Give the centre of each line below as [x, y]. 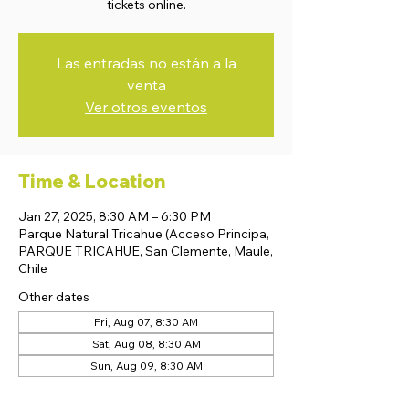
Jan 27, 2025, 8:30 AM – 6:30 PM [115, 216]
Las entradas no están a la [146, 63]
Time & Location [92, 181]
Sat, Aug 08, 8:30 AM [146, 344]
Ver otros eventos [146, 107]
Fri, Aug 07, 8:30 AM [146, 322]
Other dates [54, 297]
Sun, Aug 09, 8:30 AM [146, 366]
